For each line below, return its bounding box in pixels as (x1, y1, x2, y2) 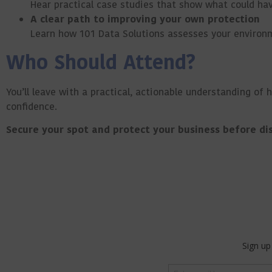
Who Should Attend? (6, 48, 195, 78)
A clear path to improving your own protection (30, 12, 260, 27)
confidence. (6, 99, 57, 114)
